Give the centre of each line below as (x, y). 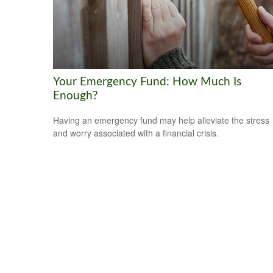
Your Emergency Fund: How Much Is (147, 82)
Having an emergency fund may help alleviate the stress (161, 120)
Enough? (76, 96)
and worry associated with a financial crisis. (136, 133)
